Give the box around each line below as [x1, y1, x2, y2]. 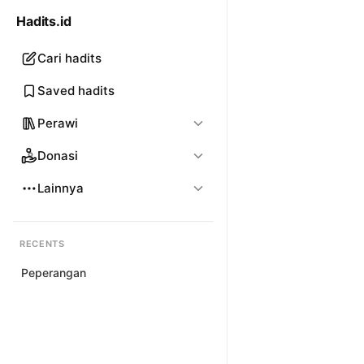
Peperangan [21, 266, 86, 279]
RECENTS [19, 238, 65, 249]
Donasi [37, 148, 78, 163]
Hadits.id [16, 13, 71, 29]
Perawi [37, 115, 78, 131]
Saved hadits [37, 83, 115, 98]
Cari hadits [37, 50, 102, 66]
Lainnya [37, 180, 84, 196]
